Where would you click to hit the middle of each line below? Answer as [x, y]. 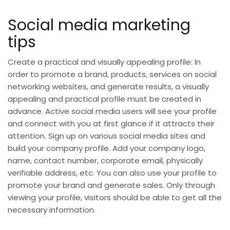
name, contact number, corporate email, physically [105, 160]
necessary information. [52, 209]
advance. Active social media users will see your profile [112, 111]
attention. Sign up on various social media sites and [107, 136]
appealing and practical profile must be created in [104, 99]
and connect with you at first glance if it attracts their [111, 123]
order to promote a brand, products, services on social [112, 74]
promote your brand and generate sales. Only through [111, 185]
